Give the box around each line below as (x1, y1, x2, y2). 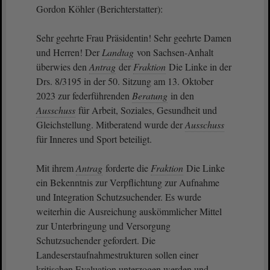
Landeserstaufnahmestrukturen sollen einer (36, 248, 198, 261)
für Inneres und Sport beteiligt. (36, 133, 155, 145)
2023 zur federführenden (36, 89, 132, 102)
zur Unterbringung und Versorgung (36, 219, 171, 232)
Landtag (102, 46, 134, 58)
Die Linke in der (166, 60, 231, 73)
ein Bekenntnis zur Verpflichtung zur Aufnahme (36, 176, 219, 189)
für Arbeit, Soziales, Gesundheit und (76, 104, 217, 116)
